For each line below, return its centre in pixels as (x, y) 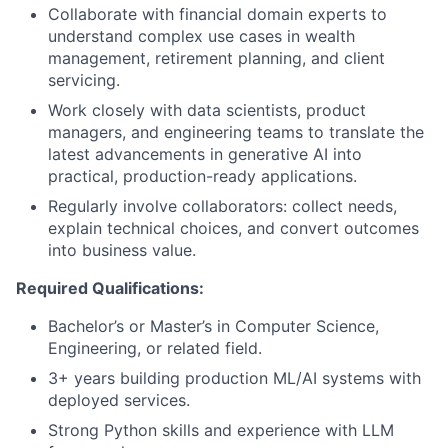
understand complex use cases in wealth (201, 36)
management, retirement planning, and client (216, 58)
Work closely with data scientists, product (207, 110)
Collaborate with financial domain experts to (217, 14)
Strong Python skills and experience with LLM (221, 430)
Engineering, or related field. (155, 348)
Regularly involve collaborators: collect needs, (222, 206)
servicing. (84, 80)
